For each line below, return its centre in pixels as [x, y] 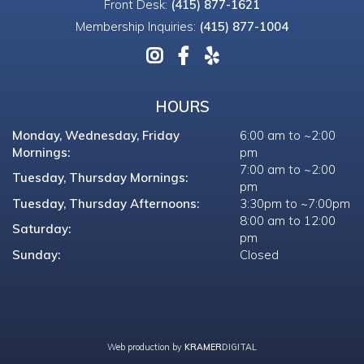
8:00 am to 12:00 [288, 220]
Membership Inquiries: [137, 26]
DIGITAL [239, 347]
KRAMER [203, 347]
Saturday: [41, 228]
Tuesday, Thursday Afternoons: [106, 203]
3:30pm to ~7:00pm [295, 203]
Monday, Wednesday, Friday [96, 135]
